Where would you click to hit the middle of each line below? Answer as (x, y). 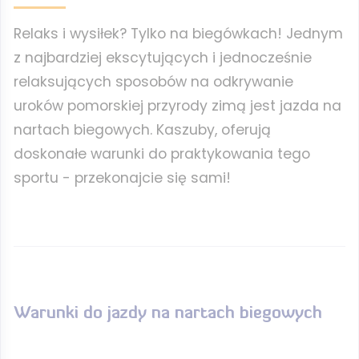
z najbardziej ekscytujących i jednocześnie (163, 58)
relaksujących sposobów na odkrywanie (153, 82)
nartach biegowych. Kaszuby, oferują (142, 130)
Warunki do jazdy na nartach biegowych (168, 314)
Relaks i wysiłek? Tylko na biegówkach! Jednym (178, 34)
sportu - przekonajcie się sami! (122, 178)
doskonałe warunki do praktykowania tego (162, 154)
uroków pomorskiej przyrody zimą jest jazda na (177, 106)
